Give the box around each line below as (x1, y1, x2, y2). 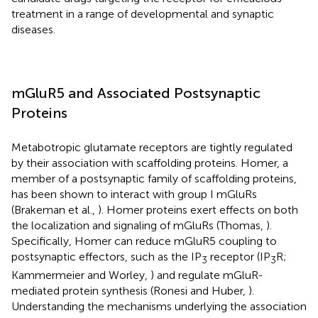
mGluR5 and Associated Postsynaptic (11, 84, 261, 102)
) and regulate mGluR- (150, 268, 263, 283)
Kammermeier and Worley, (11, 268, 150, 283)
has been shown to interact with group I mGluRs (11, 187, 257, 201)
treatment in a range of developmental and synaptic (11, 6, 274, 21)
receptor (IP (207, 249, 270, 263)
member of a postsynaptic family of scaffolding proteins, (11, 171, 297, 185)
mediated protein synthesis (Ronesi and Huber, (11, 284, 248, 298)
